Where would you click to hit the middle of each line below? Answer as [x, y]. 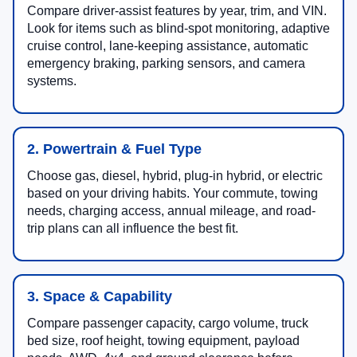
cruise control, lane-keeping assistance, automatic [168, 46]
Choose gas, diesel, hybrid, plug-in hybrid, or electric [175, 176]
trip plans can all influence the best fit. [133, 229]
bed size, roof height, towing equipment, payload [163, 341]
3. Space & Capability [100, 297]
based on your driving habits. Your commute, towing [173, 194]
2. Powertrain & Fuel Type [114, 149]
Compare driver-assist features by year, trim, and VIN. [177, 11]
